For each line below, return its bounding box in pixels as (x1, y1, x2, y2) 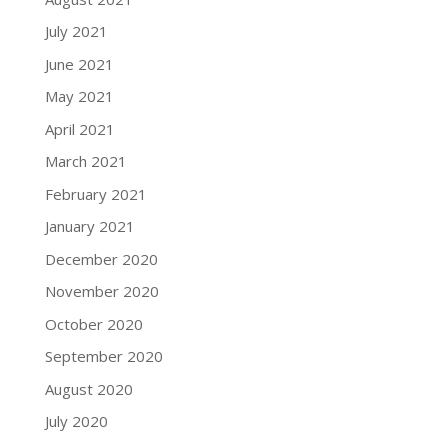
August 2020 (44, 378, 133, 399)
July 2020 (44, 411, 108, 431)
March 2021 (44, 151, 127, 171)
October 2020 (44, 313, 143, 334)
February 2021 (44, 183, 147, 204)
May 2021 (44, 86, 114, 106)
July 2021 (44, 21, 108, 41)
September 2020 (44, 346, 163, 366)
